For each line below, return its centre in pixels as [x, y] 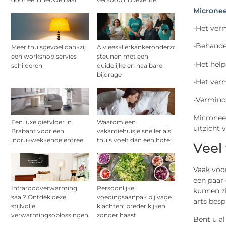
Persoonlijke [116, 188]
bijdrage [109, 75]
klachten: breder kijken [131, 206]
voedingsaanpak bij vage [134, 197]
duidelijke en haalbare [130, 66]
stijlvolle [23, 206]
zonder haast [117, 215]
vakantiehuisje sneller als [134, 131]
